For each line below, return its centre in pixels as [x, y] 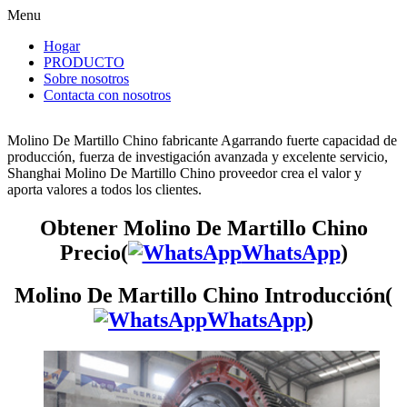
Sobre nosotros [86, 79]
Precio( [94, 252]
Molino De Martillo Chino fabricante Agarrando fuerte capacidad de [202, 140]
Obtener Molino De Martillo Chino [203, 228]
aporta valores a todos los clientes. [104, 189]
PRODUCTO [84, 62]
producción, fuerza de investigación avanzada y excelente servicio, [198, 157]
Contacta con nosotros [107, 95]
